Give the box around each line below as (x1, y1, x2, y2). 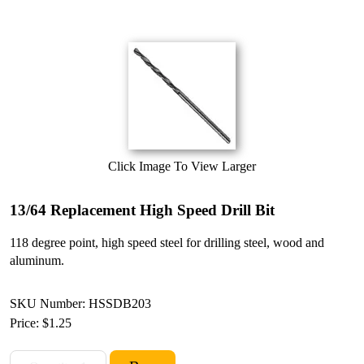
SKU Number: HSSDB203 (10, 296, 151, 310)
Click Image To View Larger (108, 159, 256, 173)
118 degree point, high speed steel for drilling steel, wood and (10, 236, 324, 249)
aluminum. (10, 253, 64, 267)
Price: (10, 315, 42, 330)
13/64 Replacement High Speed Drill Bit (10, 201, 275, 219)
